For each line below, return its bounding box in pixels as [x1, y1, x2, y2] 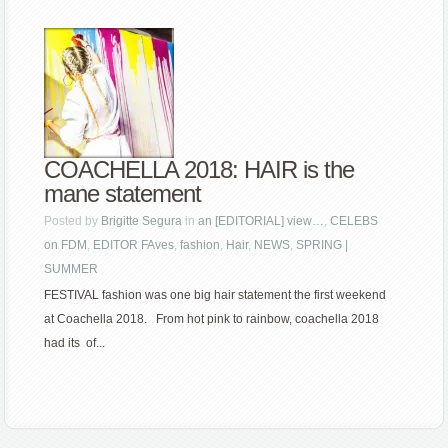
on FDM [44, 238, 88, 253]
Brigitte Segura [101, 214, 183, 229]
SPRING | [296, 238, 349, 253]
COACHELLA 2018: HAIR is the [44, 156, 355, 184]
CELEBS [330, 214, 379, 229]
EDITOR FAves [93, 238, 175, 253]
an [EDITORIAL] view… [198, 214, 325, 229]
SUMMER [44, 262, 99, 277]
